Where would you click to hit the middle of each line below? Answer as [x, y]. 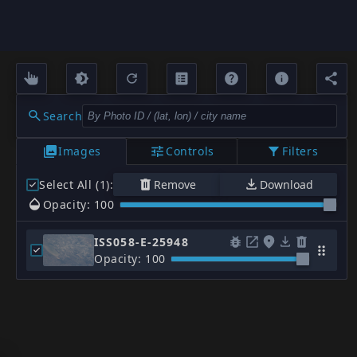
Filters [300, 151]
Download [287, 185]
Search [63, 116]
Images [80, 151]
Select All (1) [75, 185]
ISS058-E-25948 [141, 242]
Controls [190, 151]
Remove [175, 185]
